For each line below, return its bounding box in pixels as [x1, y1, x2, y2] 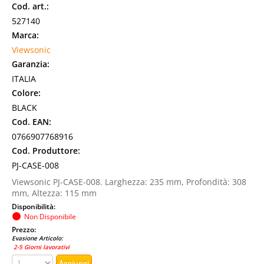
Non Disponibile [24, 212, 76, 221]
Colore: [12, 87, 41, 98]
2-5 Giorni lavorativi [12, 243, 70, 251]
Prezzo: [12, 225, 38, 234]
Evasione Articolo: [12, 234, 63, 242]
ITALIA [12, 73, 36, 84]
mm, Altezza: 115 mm [12, 187, 97, 199]
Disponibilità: [12, 202, 57, 211]
